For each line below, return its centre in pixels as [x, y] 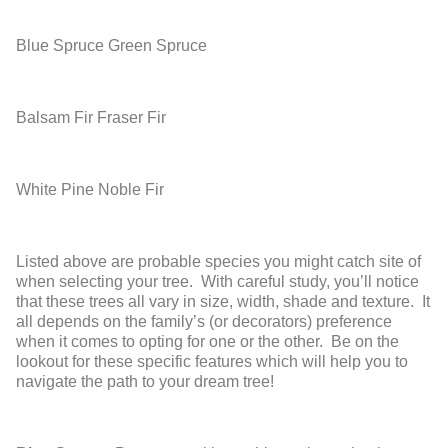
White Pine [55, 190]
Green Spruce [157, 46]
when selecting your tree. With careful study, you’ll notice [217, 282]
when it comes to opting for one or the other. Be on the [207, 342]
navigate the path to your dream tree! [145, 382]
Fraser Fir [131, 118]
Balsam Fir [56, 118]
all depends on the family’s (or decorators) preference [204, 322]
